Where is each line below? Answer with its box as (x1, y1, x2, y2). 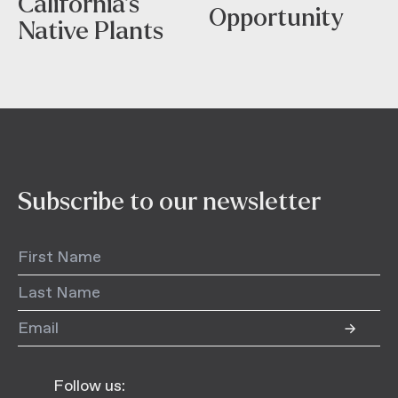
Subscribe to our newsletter (18, 188, 321, 216)
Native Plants (18, 18, 169, 45)
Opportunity (209, 4, 345, 32)
